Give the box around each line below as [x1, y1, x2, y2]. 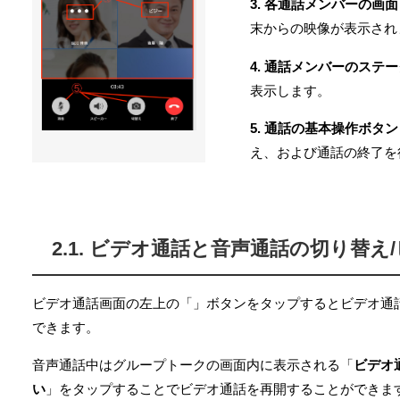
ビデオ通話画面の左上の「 [32, 296, 193, 311]
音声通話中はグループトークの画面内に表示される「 [32, 358, 354, 372]
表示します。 [250, 83, 331, 97]
